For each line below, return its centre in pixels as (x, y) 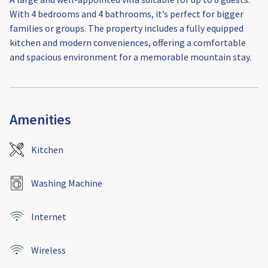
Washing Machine (67, 183)
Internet (49, 217)
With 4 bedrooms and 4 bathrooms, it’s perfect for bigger (127, 14)
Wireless (48, 250)
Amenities (40, 120)
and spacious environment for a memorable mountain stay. (130, 57)
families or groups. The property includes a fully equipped (127, 28)
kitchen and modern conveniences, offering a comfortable (128, 43)
